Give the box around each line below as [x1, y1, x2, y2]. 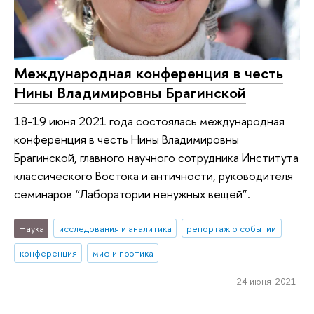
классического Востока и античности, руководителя [14, 168, 293, 184]
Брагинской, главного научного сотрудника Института [14, 149, 299, 166]
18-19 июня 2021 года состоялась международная [14, 113, 285, 130]
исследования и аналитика [58, 221, 172, 235]
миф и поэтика [92, 247, 153, 260]
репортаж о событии [186, 221, 277, 235]
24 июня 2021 [236, 275, 296, 288]
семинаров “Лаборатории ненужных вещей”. [14, 186, 250, 203]
